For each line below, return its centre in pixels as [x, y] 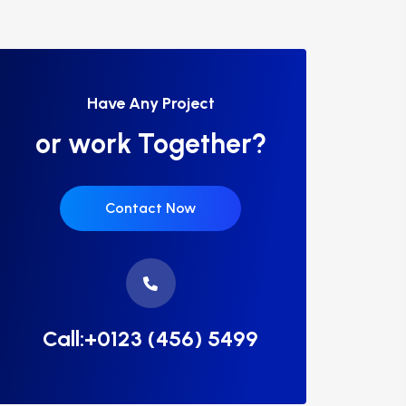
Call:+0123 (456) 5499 [150, 338]
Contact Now [150, 208]
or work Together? [150, 144]
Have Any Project [150, 103]
